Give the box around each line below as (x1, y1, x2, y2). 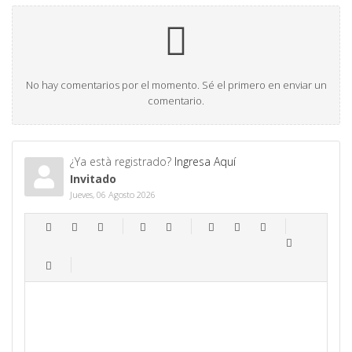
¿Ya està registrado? (69, 153, 174, 169)
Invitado (69, 170, 116, 186)
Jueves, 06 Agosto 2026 (69, 188, 156, 200)
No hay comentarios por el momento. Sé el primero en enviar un (25, 77, 327, 92)
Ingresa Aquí (174, 153, 236, 169)
